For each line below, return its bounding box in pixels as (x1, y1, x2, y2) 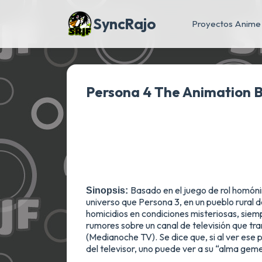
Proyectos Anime (192, 18, 261, 29)
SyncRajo (93, 13, 156, 33)
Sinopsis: (86, 185, 128, 195)
